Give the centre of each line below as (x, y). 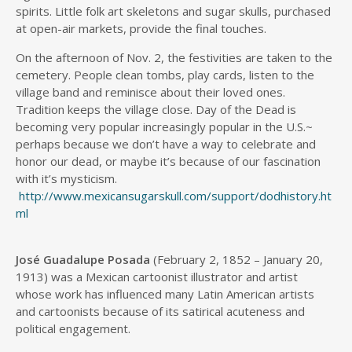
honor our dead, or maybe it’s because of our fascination (168, 161)
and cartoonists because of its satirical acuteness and (160, 311)
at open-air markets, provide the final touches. (141, 28)
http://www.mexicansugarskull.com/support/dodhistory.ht (175, 196)
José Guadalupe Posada (83, 259)
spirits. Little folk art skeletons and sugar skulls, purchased (173, 11)
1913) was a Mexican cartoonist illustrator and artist (157, 277)
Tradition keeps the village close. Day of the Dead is (156, 109)
